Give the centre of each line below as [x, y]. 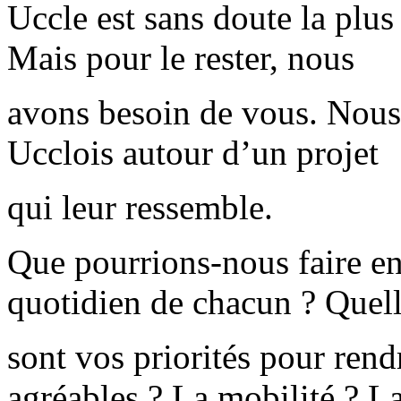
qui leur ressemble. [140, 208]
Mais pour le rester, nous [181, 58]
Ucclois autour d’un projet [193, 153]
